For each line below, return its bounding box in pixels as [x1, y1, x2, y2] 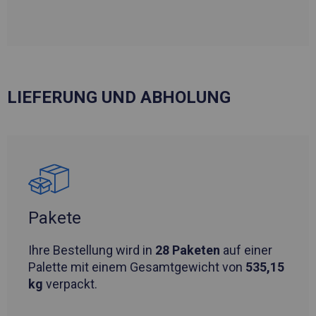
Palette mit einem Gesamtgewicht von [28, 260, 245, 275]
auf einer [220, 243, 272, 258]
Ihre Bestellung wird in [28, 243, 155, 258]
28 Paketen [155, 243, 220, 258]
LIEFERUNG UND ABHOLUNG [7, 87, 231, 108]
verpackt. [43, 276, 97, 292]
